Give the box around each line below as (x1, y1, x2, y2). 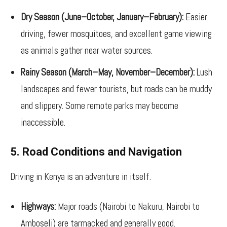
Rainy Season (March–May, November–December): (21, 66, 195, 79)
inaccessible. (21, 116, 65, 129)
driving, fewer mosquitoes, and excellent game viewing (21, 27, 212, 40)
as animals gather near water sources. (21, 44, 153, 57)
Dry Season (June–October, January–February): (21, 11, 183, 23)
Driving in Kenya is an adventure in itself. (10, 170, 151, 183)
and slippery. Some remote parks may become (21, 99, 178, 112)
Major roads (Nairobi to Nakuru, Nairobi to (56, 200, 200, 213)
